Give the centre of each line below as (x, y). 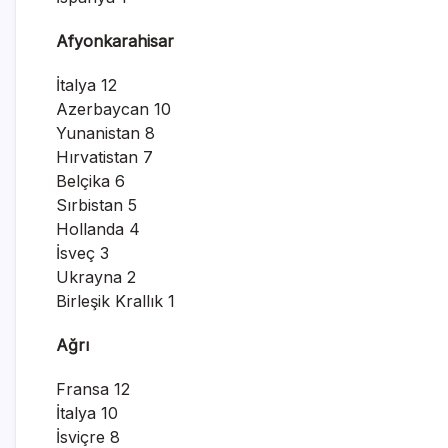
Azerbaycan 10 (113, 108)
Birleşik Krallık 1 (115, 300)
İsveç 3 (82, 252)
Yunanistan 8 (105, 132)
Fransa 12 (93, 388)
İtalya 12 (86, 84)
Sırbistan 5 (96, 204)
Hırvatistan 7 (104, 156)
